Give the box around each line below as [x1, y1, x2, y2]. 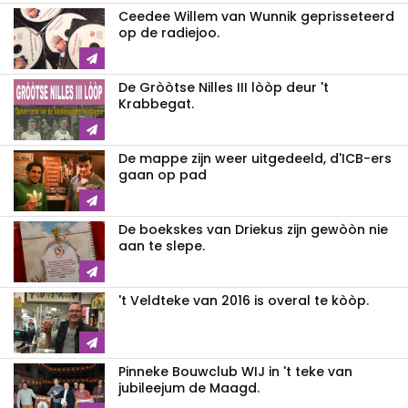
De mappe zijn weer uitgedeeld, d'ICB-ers [118, 149, 392, 168]
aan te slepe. [118, 237, 205, 256]
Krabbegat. [118, 95, 194, 114]
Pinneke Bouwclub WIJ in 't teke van [118, 362, 352, 382]
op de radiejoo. [118, 24, 219, 43]
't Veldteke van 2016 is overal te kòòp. [118, 291, 369, 311]
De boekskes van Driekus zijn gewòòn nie [118, 220, 388, 240]
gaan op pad [118, 166, 207, 185]
